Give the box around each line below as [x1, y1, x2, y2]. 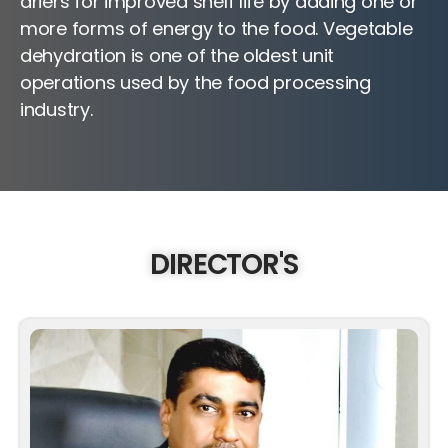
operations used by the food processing [20, 70, 371, 95]
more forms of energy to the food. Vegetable [20, 16, 413, 41]
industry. [20, 97, 93, 122]
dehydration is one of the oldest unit [20, 43, 335, 68]
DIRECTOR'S [150, 245, 298, 284]
